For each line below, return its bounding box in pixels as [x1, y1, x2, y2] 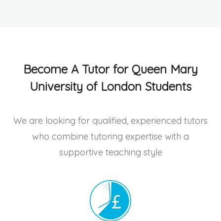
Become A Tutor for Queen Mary [23, 61, 198, 76]
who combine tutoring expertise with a [32, 130, 189, 142]
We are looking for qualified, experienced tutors [13, 114, 208, 126]
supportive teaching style [59, 146, 162, 158]
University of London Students [30, 78, 191, 94]
